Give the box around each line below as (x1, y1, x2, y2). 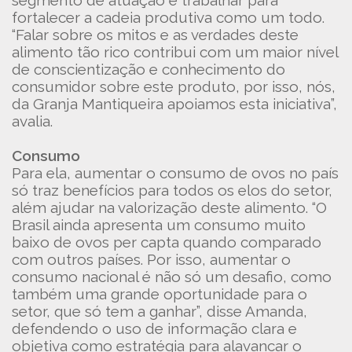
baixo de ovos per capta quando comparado (12, 233, 321, 251)
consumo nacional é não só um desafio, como (12, 268, 332, 285)
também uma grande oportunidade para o (12, 285, 307, 302)
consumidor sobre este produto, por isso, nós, (12, 78, 335, 95)
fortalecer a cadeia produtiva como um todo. (12, 9, 324, 26)
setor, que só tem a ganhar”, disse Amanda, (12, 302, 307, 320)
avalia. (12, 112, 53, 130)
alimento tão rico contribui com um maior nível (12, 43, 338, 60)
